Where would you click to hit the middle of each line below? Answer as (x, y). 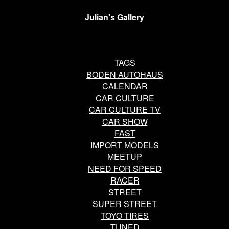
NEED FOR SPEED (125, 168)
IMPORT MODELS (125, 145)
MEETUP (125, 156)
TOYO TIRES (125, 215)
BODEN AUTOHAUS (125, 74)
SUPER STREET (125, 203)
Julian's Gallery (114, 17)
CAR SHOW (125, 121)
